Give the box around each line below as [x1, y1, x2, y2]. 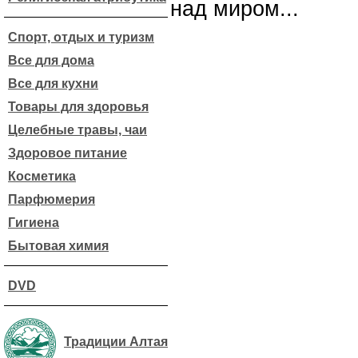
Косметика [8, 169, 76, 183]
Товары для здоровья [8, 100, 149, 113]
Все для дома [8, 54, 94, 67]
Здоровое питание [8, 146, 127, 160]
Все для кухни [8, 77, 98, 90]
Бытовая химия [8, 239, 109, 253]
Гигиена [8, 216, 59, 229]
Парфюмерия [8, 193, 95, 206]
